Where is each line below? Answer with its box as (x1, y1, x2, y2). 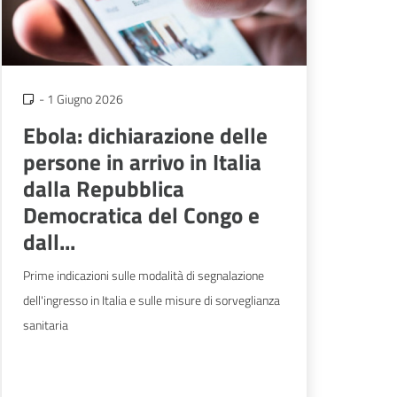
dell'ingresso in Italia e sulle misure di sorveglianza (23, 291, 280, 310)
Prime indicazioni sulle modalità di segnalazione (23, 266, 264, 285)
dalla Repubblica (23, 171, 184, 206)
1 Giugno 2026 (46, 89, 123, 108)
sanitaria (23, 315, 68, 335)
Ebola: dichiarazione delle (23, 118, 268, 153)
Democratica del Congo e (23, 198, 260, 233)
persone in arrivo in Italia (23, 144, 261, 180)
